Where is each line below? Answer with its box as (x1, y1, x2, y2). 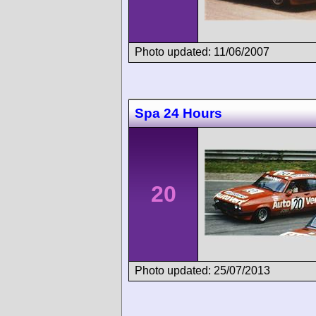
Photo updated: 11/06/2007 (135, 45, 269, 58)
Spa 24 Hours (135, 106, 222, 121)
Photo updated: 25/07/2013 (135, 265, 270, 277)
